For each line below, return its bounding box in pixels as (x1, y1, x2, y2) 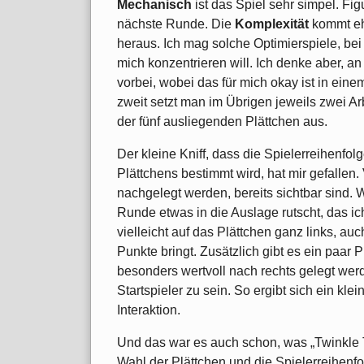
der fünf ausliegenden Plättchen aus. (117, 114, 327, 128)
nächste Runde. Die (117, 16, 235, 31)
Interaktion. (117, 302, 180, 317)
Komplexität (235, 16, 309, 31)
